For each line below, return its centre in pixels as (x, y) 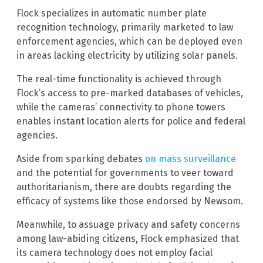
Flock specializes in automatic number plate (112, 13)
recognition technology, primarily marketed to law (125, 27)
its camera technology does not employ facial (114, 252)
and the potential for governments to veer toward (125, 173)
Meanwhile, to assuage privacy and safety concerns (128, 224)
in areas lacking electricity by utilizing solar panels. (127, 55)
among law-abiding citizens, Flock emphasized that (128, 238)
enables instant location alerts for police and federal (131, 121)
